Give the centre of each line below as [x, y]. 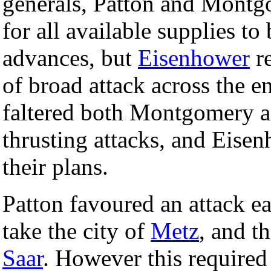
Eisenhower [194, 57]
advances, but [70, 57]
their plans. [55, 166]
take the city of [77, 230]
